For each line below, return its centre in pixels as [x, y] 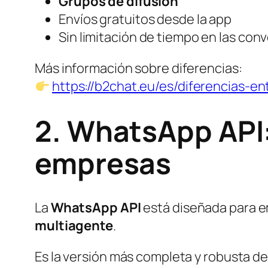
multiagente [74, 225]
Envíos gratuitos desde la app [145, 19]
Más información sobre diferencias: [138, 68]
